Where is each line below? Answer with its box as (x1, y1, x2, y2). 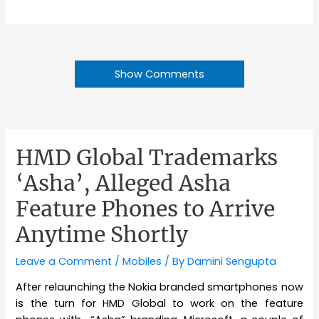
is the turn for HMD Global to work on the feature (16, 296, 303, 311)
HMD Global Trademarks (16, 143, 278, 171)
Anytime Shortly (16, 220, 189, 248)
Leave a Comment (16, 253, 113, 268)
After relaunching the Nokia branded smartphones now (16, 280, 303, 295)
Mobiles (122, 253, 162, 268)
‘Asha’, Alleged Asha (16, 169, 231, 197)
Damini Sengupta (187, 253, 277, 268)
